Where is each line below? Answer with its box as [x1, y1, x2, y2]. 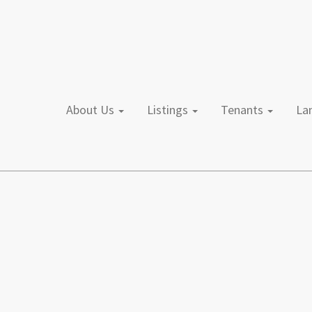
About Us [73, 102, 117, 118]
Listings [153, 102, 191, 118]
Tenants [228, 102, 266, 118]
